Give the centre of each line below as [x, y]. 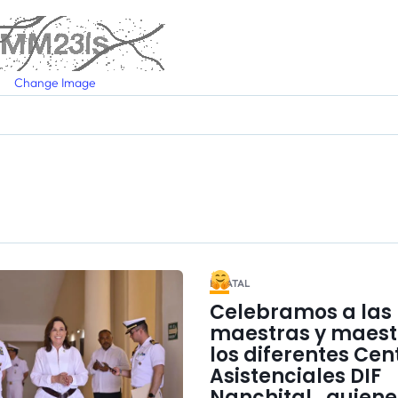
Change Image [55, 82]
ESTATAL [229, 283]
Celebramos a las [300, 312]
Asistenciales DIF [295, 376]
